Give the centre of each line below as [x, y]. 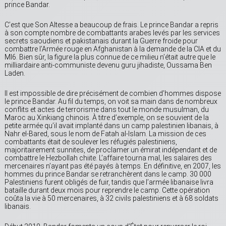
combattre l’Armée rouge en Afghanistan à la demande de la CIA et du [113, 49]
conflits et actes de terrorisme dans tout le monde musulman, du [107, 110]
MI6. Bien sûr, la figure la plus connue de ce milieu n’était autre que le [110, 57]
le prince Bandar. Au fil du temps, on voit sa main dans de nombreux [111, 102]
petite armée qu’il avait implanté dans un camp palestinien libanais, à [111, 126]
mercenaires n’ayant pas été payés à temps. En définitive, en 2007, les [113, 166]
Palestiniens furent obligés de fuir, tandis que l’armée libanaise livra [109, 182]
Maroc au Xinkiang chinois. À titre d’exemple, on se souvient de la [107, 118]
